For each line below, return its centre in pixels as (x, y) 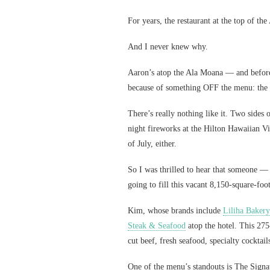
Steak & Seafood (157, 226)
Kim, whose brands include (175, 211)
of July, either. (152, 144)
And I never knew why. (168, 47)
